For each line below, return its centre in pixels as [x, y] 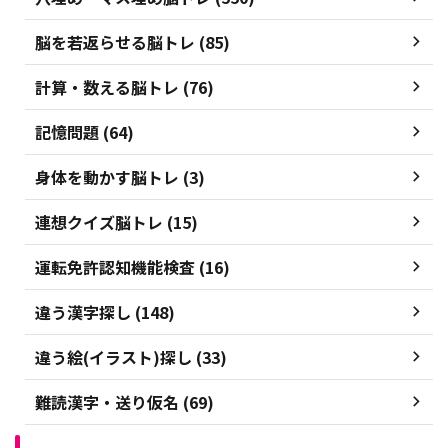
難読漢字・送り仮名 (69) [124, 401]
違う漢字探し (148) [105, 311]
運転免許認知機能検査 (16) [132, 266]
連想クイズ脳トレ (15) [116, 221]
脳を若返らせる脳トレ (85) [132, 41]
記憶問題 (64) [84, 131]
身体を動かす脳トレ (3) [120, 176]
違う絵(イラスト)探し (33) [131, 356]
